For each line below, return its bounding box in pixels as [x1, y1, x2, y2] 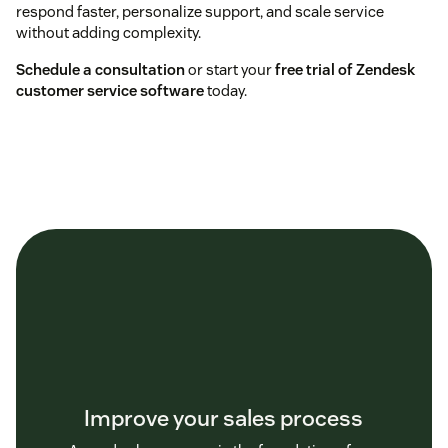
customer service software [16, 81, 204, 101]
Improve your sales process [84, 404, 364, 433]
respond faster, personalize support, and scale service [16, 2, 384, 22]
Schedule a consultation [16, 60, 185, 80]
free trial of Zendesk [275, 60, 415, 80]
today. [204, 81, 247, 101]
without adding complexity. [16, 23, 201, 43]
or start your [185, 60, 275, 80]
